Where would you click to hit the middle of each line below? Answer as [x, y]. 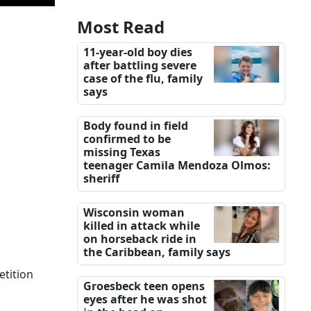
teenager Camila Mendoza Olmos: [177, 166]
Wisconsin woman [134, 213]
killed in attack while [142, 226]
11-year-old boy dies [138, 52]
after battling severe [140, 66]
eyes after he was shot [145, 300]
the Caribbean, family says [157, 252]
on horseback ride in [140, 239]
